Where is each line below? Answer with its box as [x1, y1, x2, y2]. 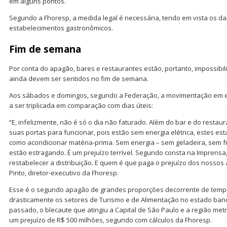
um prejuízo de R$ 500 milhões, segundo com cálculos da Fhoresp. [9, 215, 212, 224]
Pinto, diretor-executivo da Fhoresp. [9, 168, 119, 177]
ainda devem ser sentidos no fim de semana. [9, 73, 148, 83]
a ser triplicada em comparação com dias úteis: [9, 100, 153, 110]
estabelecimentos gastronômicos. [9, 23, 113, 32]
